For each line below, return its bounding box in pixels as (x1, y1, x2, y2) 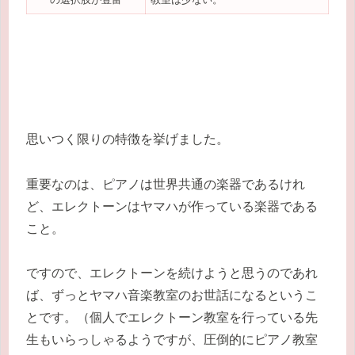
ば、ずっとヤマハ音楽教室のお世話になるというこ (26, 288, 318, 303)
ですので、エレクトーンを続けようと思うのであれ (26, 266, 318, 281)
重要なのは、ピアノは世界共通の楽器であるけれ (26, 177, 305, 191)
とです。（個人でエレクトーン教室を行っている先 (26, 311, 318, 325)
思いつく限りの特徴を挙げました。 (26, 132, 229, 146)
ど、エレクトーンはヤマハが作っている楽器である (26, 199, 318, 213)
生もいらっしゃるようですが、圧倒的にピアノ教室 (26, 333, 318, 347)
